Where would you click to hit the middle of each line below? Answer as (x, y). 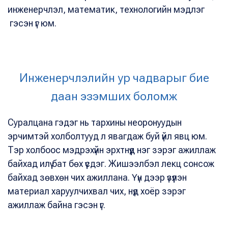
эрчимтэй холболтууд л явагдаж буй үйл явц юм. (107, 136)
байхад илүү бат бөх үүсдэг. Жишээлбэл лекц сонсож (111, 164)
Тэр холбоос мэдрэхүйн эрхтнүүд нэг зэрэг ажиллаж (112, 150)
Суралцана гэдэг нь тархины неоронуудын (95, 122)
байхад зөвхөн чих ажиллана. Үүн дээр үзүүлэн (97, 177)
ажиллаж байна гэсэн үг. (56, 205)
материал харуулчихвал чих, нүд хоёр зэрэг (97, 191)
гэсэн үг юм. (32, 23)
